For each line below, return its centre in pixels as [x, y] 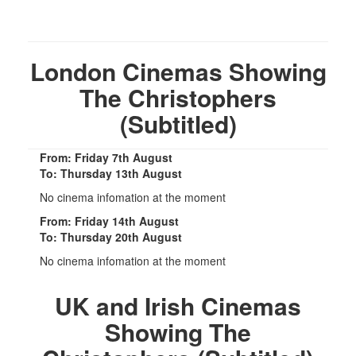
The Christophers [178, 97]
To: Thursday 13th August [111, 173]
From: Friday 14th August [109, 221]
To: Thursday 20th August [111, 236]
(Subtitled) [178, 123]
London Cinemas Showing [178, 71]
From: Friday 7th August [106, 157]
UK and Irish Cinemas [178, 305]
